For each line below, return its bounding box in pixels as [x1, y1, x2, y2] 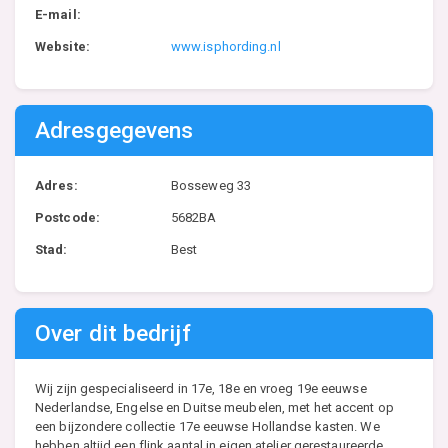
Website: [35, 39, 90, 54]
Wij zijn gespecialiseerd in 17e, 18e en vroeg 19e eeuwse [35, 381, 367, 396]
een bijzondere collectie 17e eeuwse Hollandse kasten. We [35, 419, 380, 434]
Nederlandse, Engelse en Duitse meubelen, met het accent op [35, 400, 394, 415]
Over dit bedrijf [35, 320, 191, 347]
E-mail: [35, 7, 81, 22]
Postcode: [35, 210, 100, 225]
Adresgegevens [35, 117, 194, 144]
